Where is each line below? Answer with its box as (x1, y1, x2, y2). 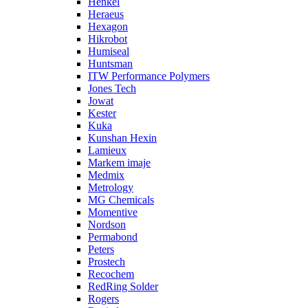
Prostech (88, 256, 125, 267)
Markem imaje (88, 157, 151, 168)
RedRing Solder (88, 280, 158, 292)
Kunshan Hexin (88, 132, 157, 144)
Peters (88, 243, 114, 255)
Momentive (88, 206, 137, 218)
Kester (88, 107, 116, 119)
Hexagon (88, 21, 128, 32)
